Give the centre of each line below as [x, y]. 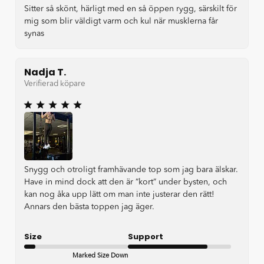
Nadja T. [45, 72]
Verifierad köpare [55, 84]
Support [145, 236]
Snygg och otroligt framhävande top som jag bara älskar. [131, 169]
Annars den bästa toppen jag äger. [89, 207]
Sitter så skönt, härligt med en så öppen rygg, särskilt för [131, 9]
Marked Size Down [100, 256]
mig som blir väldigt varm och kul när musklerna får [121, 22]
